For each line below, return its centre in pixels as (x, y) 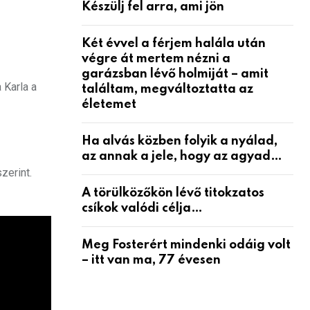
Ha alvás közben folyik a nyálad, (180, 141)
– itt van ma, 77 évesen (151, 260)
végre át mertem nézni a (156, 58)
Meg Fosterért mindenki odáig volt (186, 245)
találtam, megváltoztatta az (167, 89)
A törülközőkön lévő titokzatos (173, 193)
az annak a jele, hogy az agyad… (182, 156)
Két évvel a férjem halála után (174, 43)
